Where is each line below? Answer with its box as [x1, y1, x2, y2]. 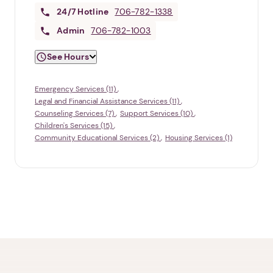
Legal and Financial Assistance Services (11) [35, 96, 181, 107]
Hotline [77, 6, 109, 18]
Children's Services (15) [35, 121, 114, 131]
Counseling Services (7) [35, 108, 116, 119]
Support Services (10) [120, 108, 194, 119]
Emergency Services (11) [35, 84, 118, 94]
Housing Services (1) [165, 133, 232, 143]
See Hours [47, 51, 90, 63]
